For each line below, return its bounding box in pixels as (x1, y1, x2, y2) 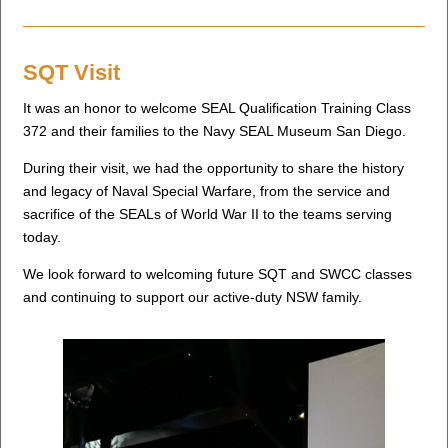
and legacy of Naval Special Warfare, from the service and (23, 183, 391, 200)
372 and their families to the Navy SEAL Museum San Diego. (23, 123, 407, 140)
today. (23, 229, 62, 246)
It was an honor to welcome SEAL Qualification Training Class (23, 100, 412, 117)
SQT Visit (23, 60, 121, 86)
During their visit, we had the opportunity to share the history (23, 160, 405, 177)
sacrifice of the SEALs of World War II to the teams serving (23, 206, 393, 223)
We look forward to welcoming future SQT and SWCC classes (23, 266, 413, 283)
